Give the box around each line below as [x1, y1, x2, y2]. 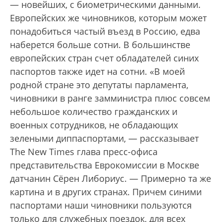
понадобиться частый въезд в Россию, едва [10, 25, 200, 37]
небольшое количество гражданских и [10, 105, 177, 117]
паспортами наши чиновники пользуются [10, 199, 192, 211]
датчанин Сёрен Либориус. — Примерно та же [10, 172, 211, 184]
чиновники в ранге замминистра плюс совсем [10, 92, 210, 104]
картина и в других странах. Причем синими [10, 185, 202, 198]
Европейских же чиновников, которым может [10, 11, 207, 24]
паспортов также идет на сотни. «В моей [10, 65, 185, 77]
